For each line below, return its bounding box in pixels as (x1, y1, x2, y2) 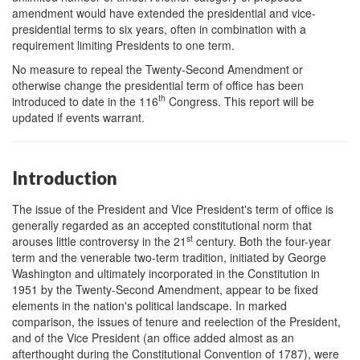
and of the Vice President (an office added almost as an (12, 329, 294, 346)
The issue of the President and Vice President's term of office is (12, 201, 333, 218)
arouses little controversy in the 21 (12, 233, 186, 250)
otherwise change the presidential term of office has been (12, 76, 304, 93)
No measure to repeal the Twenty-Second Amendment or (12, 60, 303, 77)
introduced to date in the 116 (12, 92, 158, 109)
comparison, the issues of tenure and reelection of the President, (12, 313, 341, 330)
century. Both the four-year (193, 233, 331, 250)
